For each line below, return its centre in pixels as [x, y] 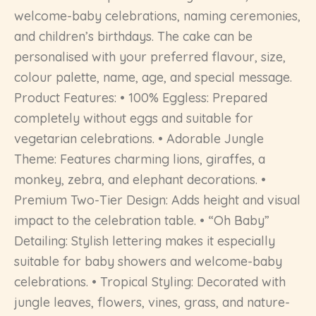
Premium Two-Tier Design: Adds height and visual [157, 200]
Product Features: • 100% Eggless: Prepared [141, 98]
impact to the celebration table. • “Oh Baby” [142, 221]
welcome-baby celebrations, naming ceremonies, [157, 16]
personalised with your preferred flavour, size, [150, 57]
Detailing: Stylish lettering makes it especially [145, 241]
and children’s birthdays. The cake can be [133, 37]
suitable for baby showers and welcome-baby [148, 262]
